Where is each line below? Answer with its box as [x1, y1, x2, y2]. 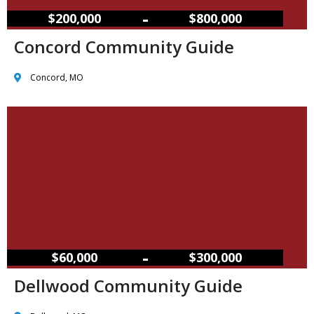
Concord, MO [29, 71, 83, 84]
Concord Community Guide [14, 35, 234, 59]
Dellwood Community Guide [14, 274, 243, 298]
